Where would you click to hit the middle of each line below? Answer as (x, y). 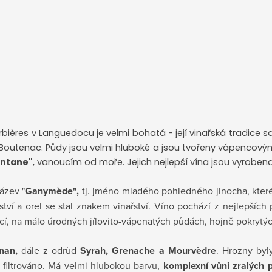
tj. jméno (100, 191)
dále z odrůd (49, 250)
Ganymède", (53, 191)
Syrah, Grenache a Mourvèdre (146, 251)
